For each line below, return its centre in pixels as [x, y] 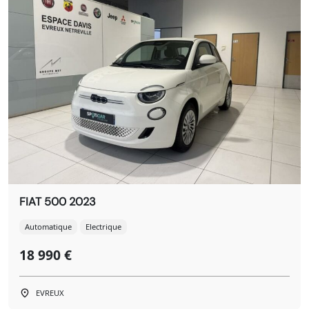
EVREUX [50, 293]
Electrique [103, 226]
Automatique [48, 226]
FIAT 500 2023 [58, 201]
